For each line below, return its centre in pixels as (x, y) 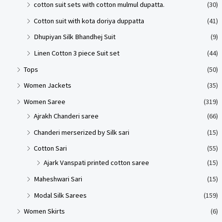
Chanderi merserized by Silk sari (81, 132)
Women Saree (44, 101)
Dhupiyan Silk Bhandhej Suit (74, 37)
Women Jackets (47, 85)
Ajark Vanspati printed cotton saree (96, 163)
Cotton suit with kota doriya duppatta (89, 21)
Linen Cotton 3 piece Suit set (76, 53)
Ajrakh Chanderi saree (66, 116)
